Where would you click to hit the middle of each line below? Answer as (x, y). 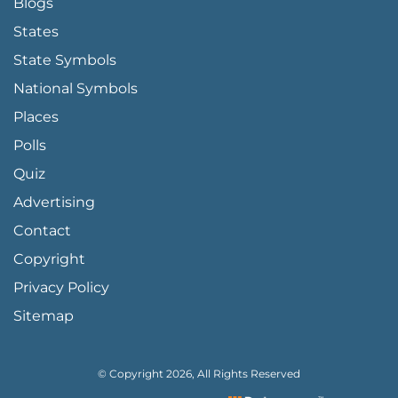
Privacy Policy (61, 287)
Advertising (54, 202)
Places (36, 116)
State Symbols (65, 60)
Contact (42, 230)
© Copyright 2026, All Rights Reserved (199, 373)
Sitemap (44, 315)
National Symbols (76, 88)
